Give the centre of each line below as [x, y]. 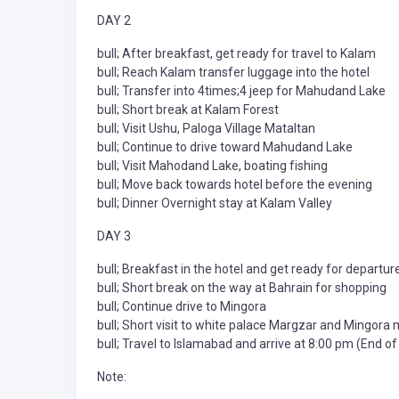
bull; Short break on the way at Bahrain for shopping [242, 288]
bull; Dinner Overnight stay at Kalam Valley [215, 204]
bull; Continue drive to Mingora [182, 307]
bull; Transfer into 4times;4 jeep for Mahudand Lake [241, 91]
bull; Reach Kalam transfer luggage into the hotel [233, 73]
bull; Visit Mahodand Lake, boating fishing [212, 166]
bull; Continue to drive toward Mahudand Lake [225, 147]
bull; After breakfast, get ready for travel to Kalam [236, 54]
